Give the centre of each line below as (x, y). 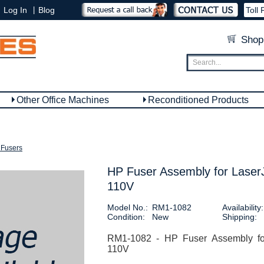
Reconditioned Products (198, 100)
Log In (15, 10)
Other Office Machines (63, 100)
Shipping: (239, 217)
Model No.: (127, 207)
